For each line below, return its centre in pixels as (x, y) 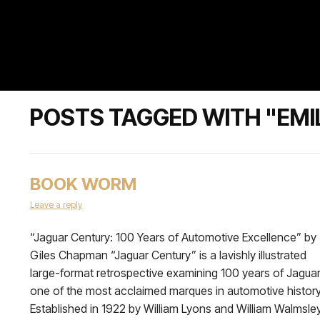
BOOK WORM (83, 184)
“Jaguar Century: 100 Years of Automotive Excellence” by (173, 237)
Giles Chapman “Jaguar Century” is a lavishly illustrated (168, 255)
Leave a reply (56, 205)
